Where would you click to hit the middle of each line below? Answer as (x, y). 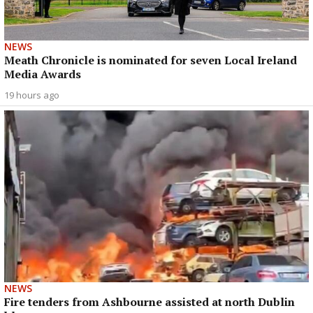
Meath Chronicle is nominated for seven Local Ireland (151, 60)
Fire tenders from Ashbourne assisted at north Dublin (150, 301)
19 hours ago (32, 95)
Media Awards (43, 74)
